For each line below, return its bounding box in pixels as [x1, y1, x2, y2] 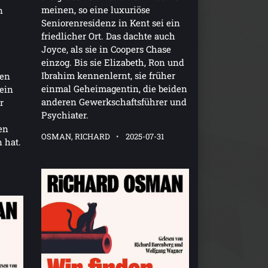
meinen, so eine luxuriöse [41, 4, 150, 16]
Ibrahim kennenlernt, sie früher [41, 69, 175, 82]
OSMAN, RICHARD [41, 131, 110, 142]
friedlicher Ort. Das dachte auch [41, 30, 175, 42]
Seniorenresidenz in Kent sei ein [41, 17, 180, 29]
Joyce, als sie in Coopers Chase [41, 43, 171, 56]
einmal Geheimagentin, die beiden [41, 83, 187, 95]
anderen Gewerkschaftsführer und [41, 96, 187, 108]
